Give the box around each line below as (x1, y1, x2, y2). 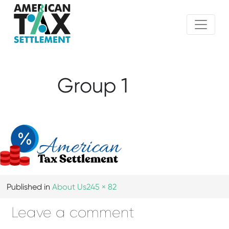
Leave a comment (11, 206, 135, 221)
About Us (52, 184, 87, 192)
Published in (7, 184, 53, 192)
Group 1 (57, 77, 128, 97)
